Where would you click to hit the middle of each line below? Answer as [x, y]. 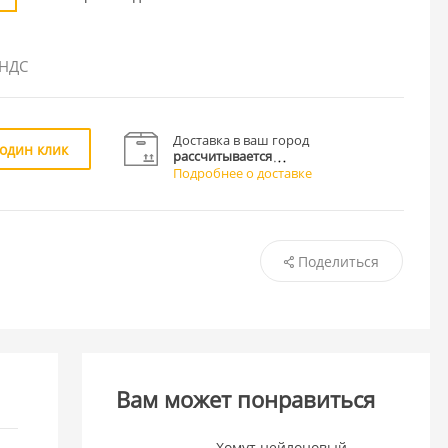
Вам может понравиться [246, 399]
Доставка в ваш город [241, 139]
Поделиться [338, 261]
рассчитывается [223, 155]
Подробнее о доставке [243, 172]
